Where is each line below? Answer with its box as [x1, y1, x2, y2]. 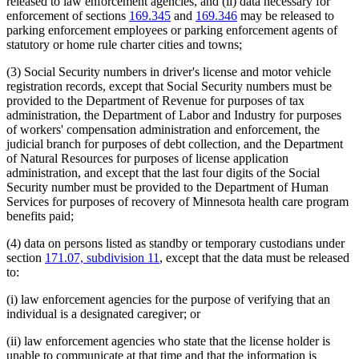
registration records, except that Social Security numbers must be [6, 79, 332, 94]
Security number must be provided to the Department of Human [6, 180, 329, 195]
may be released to [237, 9, 334, 23]
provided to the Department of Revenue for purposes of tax [6, 94, 305, 108]
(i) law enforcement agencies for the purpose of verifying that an [6, 292, 330, 307]
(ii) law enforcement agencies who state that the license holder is [6, 334, 330, 349]
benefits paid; [6, 209, 74, 224]
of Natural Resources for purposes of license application [6, 151, 288, 166]
